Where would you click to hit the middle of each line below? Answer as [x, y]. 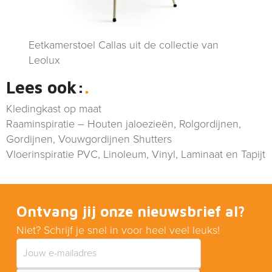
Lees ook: [45, 87]
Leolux [45, 60]
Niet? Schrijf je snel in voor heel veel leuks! [118, 230]
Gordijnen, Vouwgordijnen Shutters [89, 139]
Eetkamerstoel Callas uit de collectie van [124, 45]
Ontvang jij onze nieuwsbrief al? [131, 211]
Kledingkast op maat [54, 109]
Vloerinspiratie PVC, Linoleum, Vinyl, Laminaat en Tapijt [136, 154]
